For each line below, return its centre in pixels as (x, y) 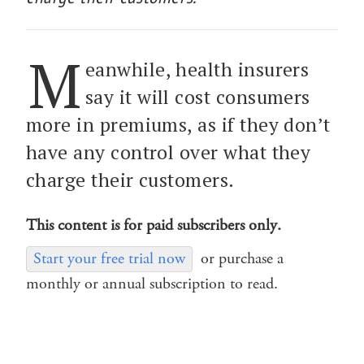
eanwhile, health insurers (197, 69)
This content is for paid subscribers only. (154, 225)
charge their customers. (130, 180)
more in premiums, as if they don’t (178, 124)
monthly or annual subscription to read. (152, 284)
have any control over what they (169, 152)
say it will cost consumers (197, 97)
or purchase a (242, 258)
